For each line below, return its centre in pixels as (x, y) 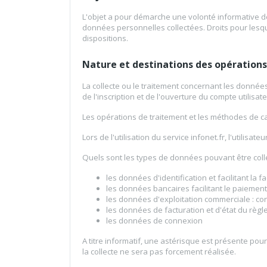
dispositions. (105, 38)
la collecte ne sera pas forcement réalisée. (159, 252)
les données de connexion (154, 221)
